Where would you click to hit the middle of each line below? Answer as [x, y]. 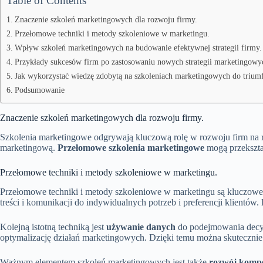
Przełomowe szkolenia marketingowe [131, 147]
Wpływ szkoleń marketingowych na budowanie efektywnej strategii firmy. [138, 48]
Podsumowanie [39, 90]
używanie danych [141, 227]
